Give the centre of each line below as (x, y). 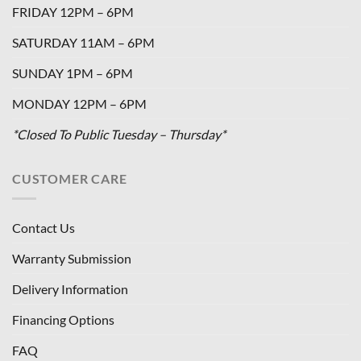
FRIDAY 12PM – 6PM (73, 12)
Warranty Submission (72, 258)
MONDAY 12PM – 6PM (79, 104)
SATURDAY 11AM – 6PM (83, 43)
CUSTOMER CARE (70, 179)
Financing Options (63, 319)
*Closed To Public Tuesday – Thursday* (119, 135)
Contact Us (44, 227)
